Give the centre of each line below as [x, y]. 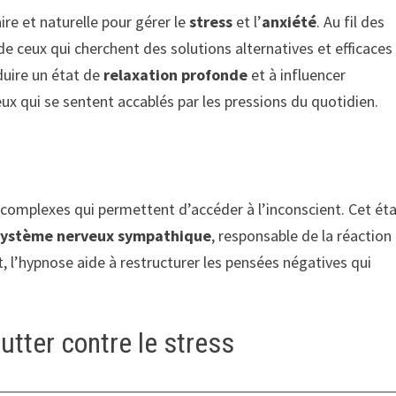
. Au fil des [351, 22]
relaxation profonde [176, 75]
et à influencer [297, 75]
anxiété [289, 22]
